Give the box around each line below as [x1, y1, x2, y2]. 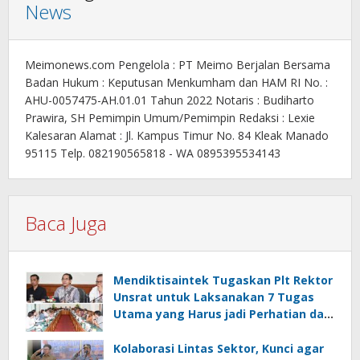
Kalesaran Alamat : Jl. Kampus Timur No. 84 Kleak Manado [25, 128, 329, 144]
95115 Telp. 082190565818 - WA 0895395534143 [25, 145, 280, 162]
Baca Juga [25, 210, 107, 237]
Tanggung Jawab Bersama [113, 323, 268, 339]
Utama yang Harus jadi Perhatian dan [113, 306, 331, 322]
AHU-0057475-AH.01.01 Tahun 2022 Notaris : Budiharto [25, 92, 314, 108]
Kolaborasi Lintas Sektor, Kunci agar [113, 341, 324, 357]
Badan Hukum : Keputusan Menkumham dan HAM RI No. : [25, 75, 328, 91]
